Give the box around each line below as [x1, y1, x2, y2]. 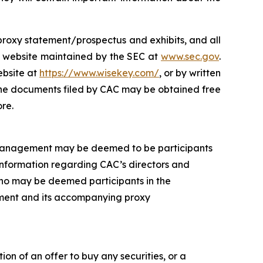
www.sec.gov [161, 50, 219, 62]
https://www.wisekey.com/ [39, 66, 159, 79]
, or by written [159, 66, 221, 79]
